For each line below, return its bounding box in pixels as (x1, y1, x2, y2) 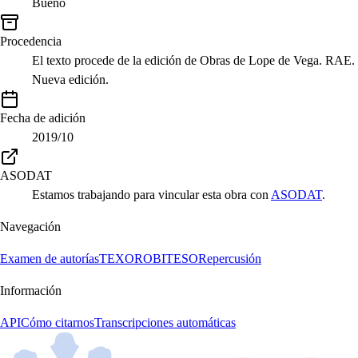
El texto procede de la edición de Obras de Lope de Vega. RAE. (32, 54, 355, 68)
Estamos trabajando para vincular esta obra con (32, 188, 271, 202)
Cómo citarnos (21, 316, 94, 330)
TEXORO (99, 252, 153, 266)
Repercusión (198, 252, 261, 266)
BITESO (153, 252, 198, 266)
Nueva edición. (32, 73, 109, 87)
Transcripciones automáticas (94, 316, 236, 330)
